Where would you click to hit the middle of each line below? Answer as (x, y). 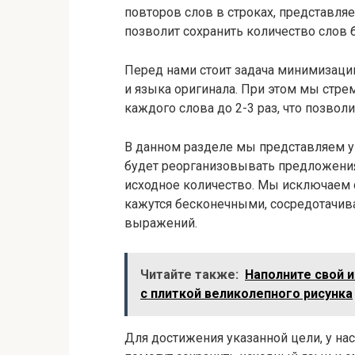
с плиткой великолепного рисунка (246, 294)
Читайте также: (189, 275)
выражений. (161, 223)
